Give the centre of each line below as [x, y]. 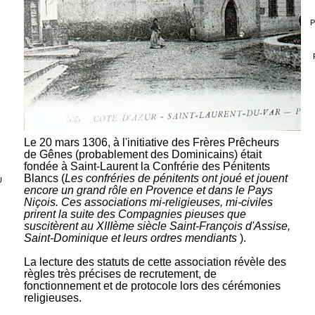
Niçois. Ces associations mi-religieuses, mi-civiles [148, 202]
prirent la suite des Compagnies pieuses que [135, 214]
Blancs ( [44, 178]
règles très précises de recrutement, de [120, 274]
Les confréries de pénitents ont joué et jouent [176, 178]
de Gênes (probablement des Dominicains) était [142, 154]
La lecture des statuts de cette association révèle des [155, 262]
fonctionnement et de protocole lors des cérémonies [152, 285]
